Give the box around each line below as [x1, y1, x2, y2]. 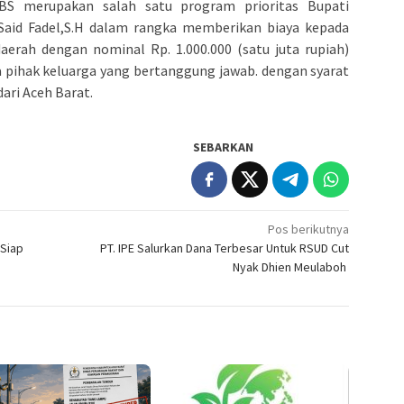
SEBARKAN [193, 138, 254, 155]
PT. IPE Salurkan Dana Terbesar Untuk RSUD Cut [100, 239, 350, 256]
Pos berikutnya [268, 220, 350, 237]
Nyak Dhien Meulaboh [233, 258, 350, 275]
